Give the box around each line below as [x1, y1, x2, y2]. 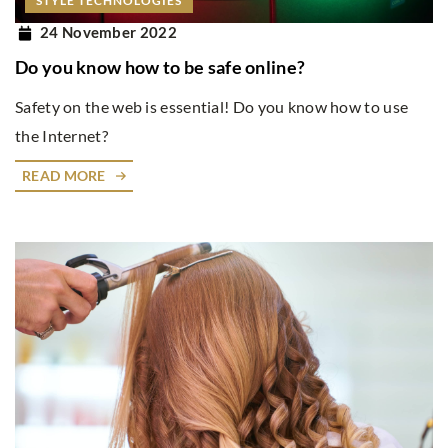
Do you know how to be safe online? [15, 55, 306, 78]
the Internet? [15, 125, 108, 145]
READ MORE [22, 166, 106, 184]
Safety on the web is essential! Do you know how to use [15, 96, 409, 116]
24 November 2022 [40, 23, 177, 42]
